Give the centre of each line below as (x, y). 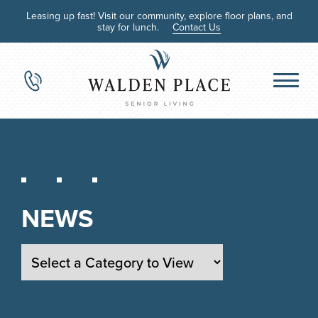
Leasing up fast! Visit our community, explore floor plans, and (159, 16)
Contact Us (197, 27)
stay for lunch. (130, 27)
